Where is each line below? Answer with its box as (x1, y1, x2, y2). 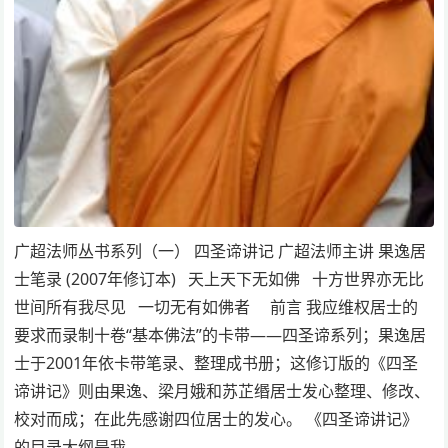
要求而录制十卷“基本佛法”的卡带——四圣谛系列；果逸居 (14, 324, 427, 347)
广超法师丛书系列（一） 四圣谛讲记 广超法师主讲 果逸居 (14, 240, 427, 263)
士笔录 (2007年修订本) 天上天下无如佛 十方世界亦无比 (14, 268, 433, 291)
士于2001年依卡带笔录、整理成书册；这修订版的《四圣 (14, 352, 419, 375)
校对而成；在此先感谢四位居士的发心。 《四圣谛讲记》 (14, 408, 419, 431)
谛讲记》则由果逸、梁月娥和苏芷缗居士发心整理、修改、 (14, 380, 431, 403)
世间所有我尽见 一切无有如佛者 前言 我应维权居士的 (14, 296, 419, 319)
